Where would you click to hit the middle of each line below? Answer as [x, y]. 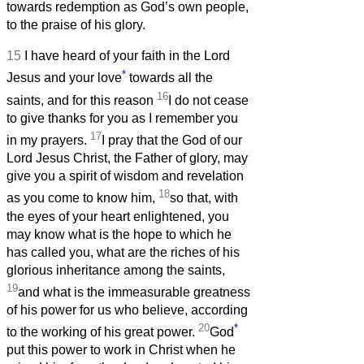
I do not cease [208, 101]
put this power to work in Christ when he [121, 350]
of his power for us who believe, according [127, 310]
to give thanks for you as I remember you [122, 119]
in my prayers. [48, 141]
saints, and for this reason [82, 101]
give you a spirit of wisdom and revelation [125, 176]
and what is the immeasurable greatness [134, 292]
